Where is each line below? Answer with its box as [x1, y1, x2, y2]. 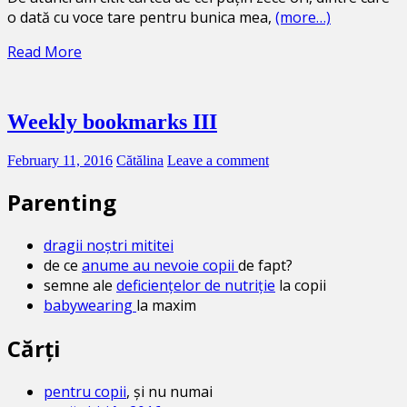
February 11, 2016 [7, 153, 113, 169]
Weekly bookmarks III [7, 110, 217, 134]
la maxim [136, 295, 196, 316]
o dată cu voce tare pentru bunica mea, [7, 6, 275, 27]
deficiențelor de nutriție [116, 275, 275, 296]
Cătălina [116, 153, 164, 169]
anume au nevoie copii [82, 255, 238, 276]
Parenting [7, 187, 116, 218]
